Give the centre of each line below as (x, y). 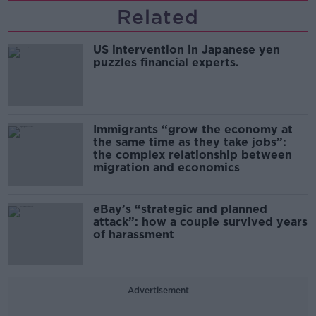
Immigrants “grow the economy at (193, 129)
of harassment (134, 235)
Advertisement (158, 290)
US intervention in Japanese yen (187, 50)
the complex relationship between (193, 155)
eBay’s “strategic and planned (180, 209)
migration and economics (166, 168)
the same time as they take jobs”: (190, 142)
